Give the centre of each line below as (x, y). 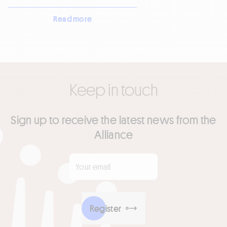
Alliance (113, 134)
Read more (72, 19)
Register (105, 208)
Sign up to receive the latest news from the (113, 120)
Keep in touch (113, 89)
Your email (27, 160)
